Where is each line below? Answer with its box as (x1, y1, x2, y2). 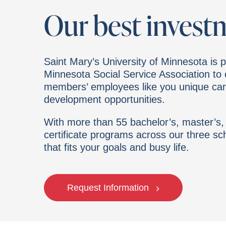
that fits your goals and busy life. (44, 142, 189, 153)
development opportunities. (44, 94, 165, 105)
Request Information (67, 183, 151, 193)
